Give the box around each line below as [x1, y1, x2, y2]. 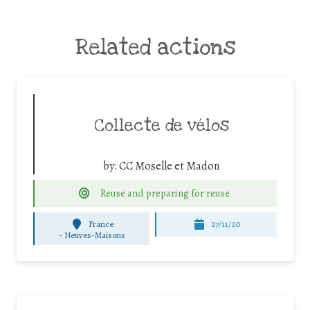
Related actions [75, 33, 235, 61]
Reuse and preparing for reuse [100, 185, 230, 200]
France [89, 218, 114, 230]
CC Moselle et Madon [119, 158, 219, 174]
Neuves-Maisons [64, 228, 125, 241]
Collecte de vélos [93, 115, 229, 136]
